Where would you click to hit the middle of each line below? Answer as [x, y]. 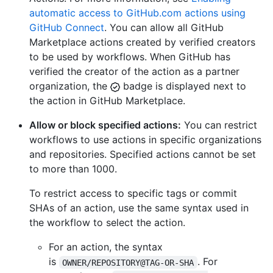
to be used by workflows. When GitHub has [130, 57]
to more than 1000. [73, 169]
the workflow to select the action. [107, 223]
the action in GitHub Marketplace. [107, 101]
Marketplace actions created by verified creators [142, 42]
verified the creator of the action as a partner [134, 72]
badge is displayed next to [183, 86]
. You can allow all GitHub [164, 28]
